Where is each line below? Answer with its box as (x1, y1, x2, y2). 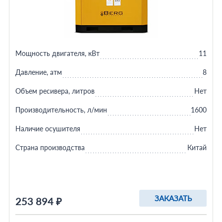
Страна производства (15, 143, 85, 152)
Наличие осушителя (15, 124, 80, 133)
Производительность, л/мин (15, 106, 107, 114)
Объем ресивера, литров (15, 87, 95, 95)
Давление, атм (15, 68, 62, 76)
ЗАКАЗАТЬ (154, 194, 192, 203)
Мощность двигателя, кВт (15, 49, 100, 57)
